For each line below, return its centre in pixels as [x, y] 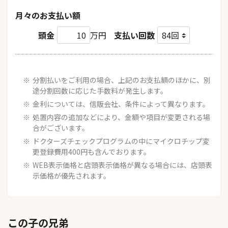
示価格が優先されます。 [72, 175]
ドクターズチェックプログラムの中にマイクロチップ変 [121, 141]
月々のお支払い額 [48, 15]
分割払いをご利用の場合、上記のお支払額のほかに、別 [122, 80]
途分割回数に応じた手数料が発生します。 [100, 90]
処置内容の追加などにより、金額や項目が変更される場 [121, 117]
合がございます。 [61, 127]
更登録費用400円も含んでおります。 [92, 151]
